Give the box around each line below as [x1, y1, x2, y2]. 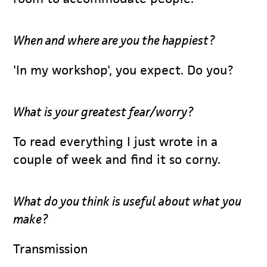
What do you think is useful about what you [13, 193, 242, 209]
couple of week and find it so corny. [13, 151, 221, 167]
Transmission [13, 240, 88, 257]
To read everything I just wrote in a [13, 133, 218, 150]
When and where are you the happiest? [13, 32, 215, 48]
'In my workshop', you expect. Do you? [13, 61, 234, 78]
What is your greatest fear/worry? [13, 103, 194, 120]
